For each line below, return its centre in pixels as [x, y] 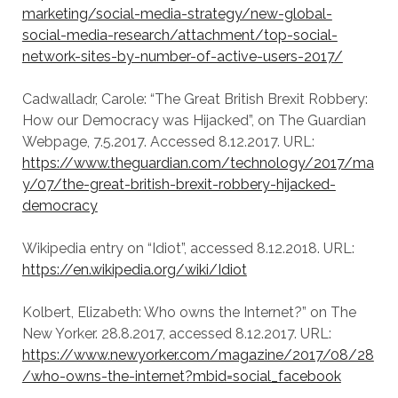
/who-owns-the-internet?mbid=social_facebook [181, 376]
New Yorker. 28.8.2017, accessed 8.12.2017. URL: [176, 334]
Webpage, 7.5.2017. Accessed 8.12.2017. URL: [168, 142]
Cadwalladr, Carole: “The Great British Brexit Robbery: [195, 99]
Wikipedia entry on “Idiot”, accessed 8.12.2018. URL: [188, 248]
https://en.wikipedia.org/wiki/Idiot [134, 270]
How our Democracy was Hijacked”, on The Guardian [194, 120]
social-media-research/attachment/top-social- [179, 35]
